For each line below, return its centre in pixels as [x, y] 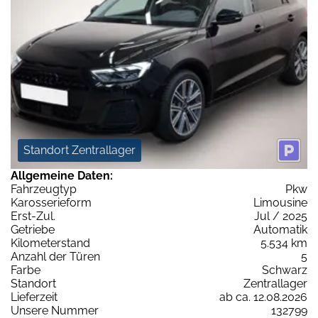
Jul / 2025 [281, 216]
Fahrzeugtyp [44, 190]
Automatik [280, 230]
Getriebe [33, 230]
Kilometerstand [50, 243]
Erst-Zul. [33, 216]
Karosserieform [51, 203]
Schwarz [285, 270]
